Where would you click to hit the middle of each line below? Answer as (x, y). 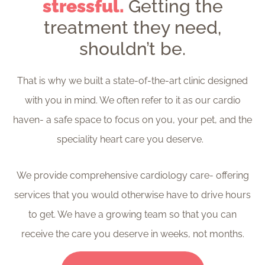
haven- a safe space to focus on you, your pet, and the (132, 119)
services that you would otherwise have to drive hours (132, 195)
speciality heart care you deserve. (132, 139)
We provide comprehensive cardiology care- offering (132, 175)
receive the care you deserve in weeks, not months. (132, 234)
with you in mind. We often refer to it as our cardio (132, 100)
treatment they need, (132, 27)
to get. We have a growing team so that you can (132, 214)
